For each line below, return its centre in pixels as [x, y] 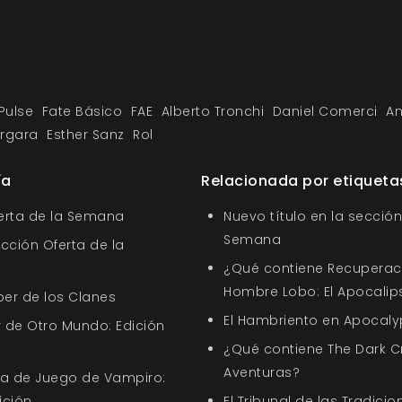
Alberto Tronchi [212, 111]
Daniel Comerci [325, 111]
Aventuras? [262, 372]
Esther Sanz [86, 135]
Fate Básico [82, 111]
